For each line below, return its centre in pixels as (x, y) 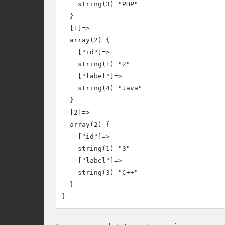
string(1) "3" (96, 148)
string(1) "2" (96, 64)
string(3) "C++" (100, 173)
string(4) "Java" (102, 88)
